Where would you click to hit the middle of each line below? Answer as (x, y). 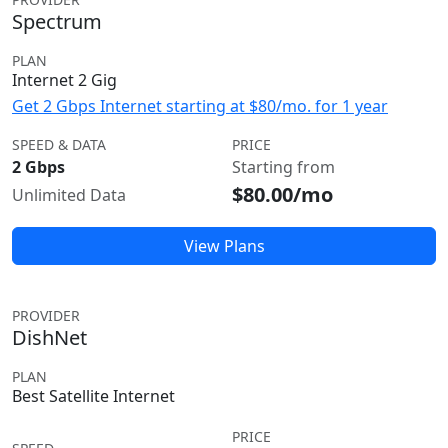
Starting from (283, 167)
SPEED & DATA (59, 144)
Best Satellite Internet (93, 396)
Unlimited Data (69, 195)
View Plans (224, 246)
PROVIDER (46, 315)
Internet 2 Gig (64, 80)
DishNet (49, 337)
